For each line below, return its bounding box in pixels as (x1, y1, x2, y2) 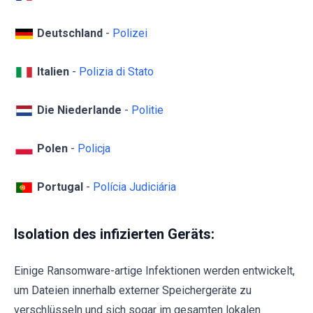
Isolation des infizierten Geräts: (14, 226, 214, 243)
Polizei (112, 26, 147, 40)
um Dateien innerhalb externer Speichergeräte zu (14, 284, 252, 298)
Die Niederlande (37, 103, 124, 117)
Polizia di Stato (79, 64, 154, 78)
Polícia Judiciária (93, 180, 176, 194)
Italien (37, 64, 72, 78)
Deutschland (37, 26, 105, 40)
